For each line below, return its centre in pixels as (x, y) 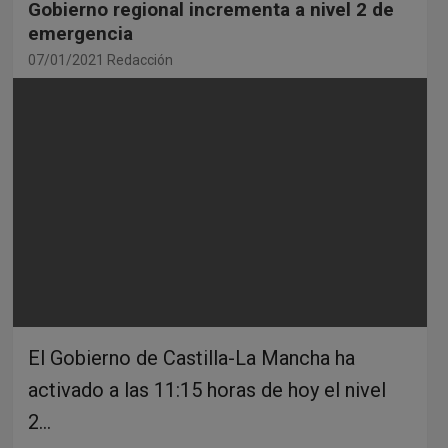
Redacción (139, 60)
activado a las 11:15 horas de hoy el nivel (206, 389)
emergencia (80, 34)
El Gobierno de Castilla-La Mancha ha (191, 357)
